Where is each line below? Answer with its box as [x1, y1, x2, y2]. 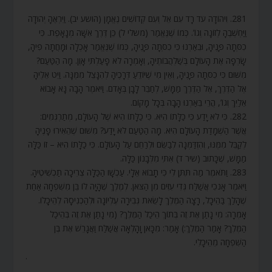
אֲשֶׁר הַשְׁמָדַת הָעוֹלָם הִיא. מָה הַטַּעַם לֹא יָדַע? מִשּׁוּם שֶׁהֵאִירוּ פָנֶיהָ [35, 124, 246, 137]
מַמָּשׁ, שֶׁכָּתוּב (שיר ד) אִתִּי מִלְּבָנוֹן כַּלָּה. [120, 152, 246, 165]
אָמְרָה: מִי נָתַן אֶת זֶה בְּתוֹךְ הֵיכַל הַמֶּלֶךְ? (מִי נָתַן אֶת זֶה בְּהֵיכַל [49, 208, 246, 220]
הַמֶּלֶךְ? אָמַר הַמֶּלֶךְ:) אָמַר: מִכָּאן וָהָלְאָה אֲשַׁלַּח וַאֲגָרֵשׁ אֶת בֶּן [53, 222, 246, 234]
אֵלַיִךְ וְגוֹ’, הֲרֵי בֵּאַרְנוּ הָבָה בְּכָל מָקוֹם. [130, 97, 246, 109]
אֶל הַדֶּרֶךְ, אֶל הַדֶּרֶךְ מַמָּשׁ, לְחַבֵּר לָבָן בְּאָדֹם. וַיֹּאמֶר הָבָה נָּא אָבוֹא [39, 83, 246, 95]
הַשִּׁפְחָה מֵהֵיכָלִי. [193, 236, 246, 248]
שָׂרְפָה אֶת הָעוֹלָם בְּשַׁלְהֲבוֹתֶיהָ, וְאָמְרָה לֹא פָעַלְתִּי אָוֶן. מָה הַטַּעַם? [36, 55, 246, 67]
